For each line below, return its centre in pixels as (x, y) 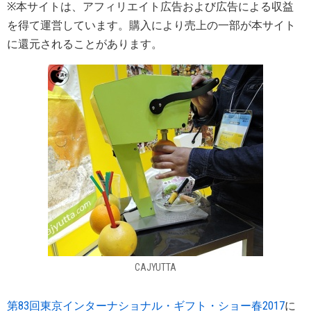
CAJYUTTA (155, 267)
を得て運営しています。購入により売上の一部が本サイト (151, 25)
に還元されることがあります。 (85, 44)
